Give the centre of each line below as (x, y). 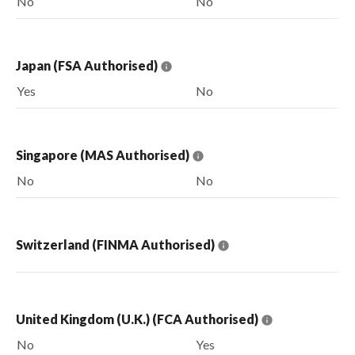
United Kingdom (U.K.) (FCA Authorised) (138, 319)
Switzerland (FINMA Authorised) (116, 244)
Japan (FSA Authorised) (88, 65)
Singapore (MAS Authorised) (104, 155)
